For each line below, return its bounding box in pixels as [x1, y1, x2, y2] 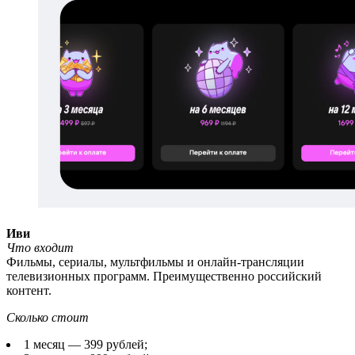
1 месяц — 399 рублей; [24, 337, 147, 351]
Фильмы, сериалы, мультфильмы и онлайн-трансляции [6, 254, 304, 269]
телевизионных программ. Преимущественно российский [6, 269, 322, 283]
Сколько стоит [6, 310, 89, 324]
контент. [6, 283, 52, 297]
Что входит [6, 240, 74, 254]
